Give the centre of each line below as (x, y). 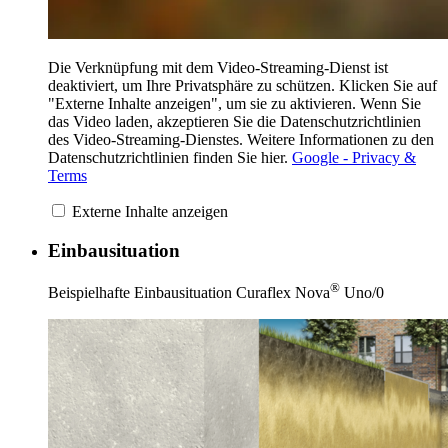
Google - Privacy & (354, 157)
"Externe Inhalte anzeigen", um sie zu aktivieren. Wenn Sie (234, 103)
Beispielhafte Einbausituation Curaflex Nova (189, 293)
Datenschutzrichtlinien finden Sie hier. (170, 157)
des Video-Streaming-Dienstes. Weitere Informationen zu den (241, 139)
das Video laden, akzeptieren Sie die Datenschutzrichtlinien (234, 121)
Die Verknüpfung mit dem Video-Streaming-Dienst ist (218, 67)
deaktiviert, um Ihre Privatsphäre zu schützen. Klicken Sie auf (242, 85)
